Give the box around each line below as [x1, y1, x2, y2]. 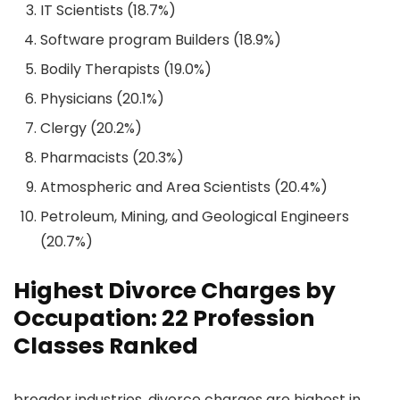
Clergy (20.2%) [40, 118, 142, 139]
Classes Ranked [13, 330, 198, 362]
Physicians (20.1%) [40, 88, 164, 110]
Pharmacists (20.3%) [40, 147, 184, 169]
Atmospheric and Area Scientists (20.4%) [40, 177, 328, 198]
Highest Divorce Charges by [13, 275, 336, 307]
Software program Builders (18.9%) [40, 29, 281, 51]
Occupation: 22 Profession [13, 303, 314, 335]
